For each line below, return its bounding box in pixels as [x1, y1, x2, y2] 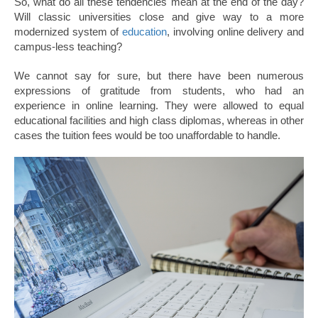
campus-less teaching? [14, 40, 122, 53]
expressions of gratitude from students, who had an [14, 84, 304, 97]
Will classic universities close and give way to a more [14, 11, 304, 23]
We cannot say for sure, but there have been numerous [14, 70, 304, 82]
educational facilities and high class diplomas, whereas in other [14, 114, 304, 127]
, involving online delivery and [167, 26, 305, 38]
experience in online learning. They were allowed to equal [14, 99, 304, 112]
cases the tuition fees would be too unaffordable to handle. [14, 129, 280, 142]
